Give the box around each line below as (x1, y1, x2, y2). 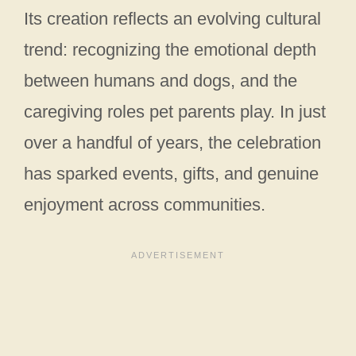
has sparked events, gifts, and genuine (24, 163, 319, 184)
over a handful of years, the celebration (24, 132, 321, 153)
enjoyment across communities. (24, 194, 265, 215)
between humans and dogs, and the (24, 70, 297, 91)
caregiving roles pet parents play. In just (24, 101, 326, 122)
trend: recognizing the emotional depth (24, 39, 316, 60)
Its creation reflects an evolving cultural (24, 8, 321, 29)
